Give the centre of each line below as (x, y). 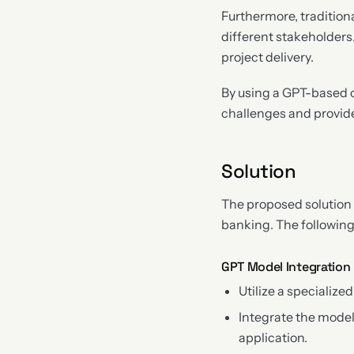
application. (273, 337)
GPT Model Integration (286, 266)
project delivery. (267, 57)
